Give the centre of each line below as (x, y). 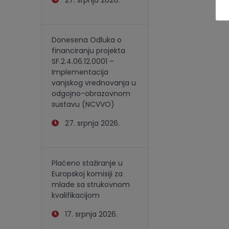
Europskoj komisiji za (87, 174)
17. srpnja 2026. (88, 214)
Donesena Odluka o (87, 40)
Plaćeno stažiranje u (87, 163)
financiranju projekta (88, 51)
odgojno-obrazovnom (91, 94)
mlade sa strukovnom (91, 185)
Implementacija (80, 72)
